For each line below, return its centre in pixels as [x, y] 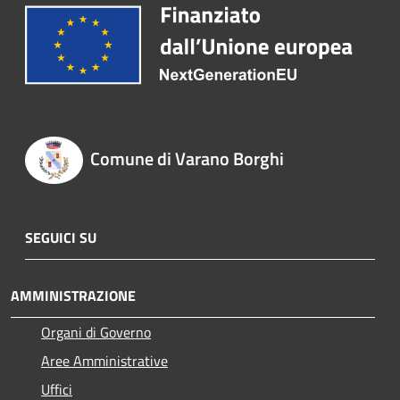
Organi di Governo [96, 332]
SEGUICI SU [61, 237]
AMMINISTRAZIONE [73, 295]
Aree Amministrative [104, 360]
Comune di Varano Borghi [187, 159]
